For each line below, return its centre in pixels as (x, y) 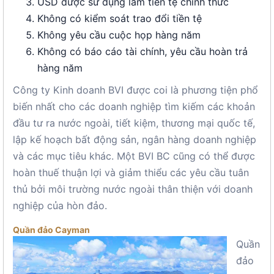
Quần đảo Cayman (51, 230)
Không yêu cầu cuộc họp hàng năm (119, 35)
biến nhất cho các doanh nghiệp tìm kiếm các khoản (134, 106)
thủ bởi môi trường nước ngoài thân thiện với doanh (133, 189)
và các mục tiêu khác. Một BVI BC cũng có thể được (134, 156)
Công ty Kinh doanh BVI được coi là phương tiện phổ (135, 90)
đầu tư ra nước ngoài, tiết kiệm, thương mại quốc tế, (134, 123)
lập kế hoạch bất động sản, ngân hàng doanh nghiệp (135, 139)
